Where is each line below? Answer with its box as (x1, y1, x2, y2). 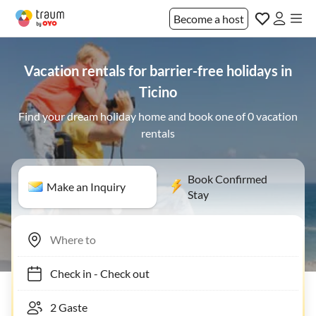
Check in (43, 266, 85, 280)
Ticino (139, 83, 177, 100)
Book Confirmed (188, 172, 267, 186)
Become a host (174, 11, 244, 25)
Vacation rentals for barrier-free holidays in (24, 62, 292, 79)
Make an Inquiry (47, 180, 126, 193)
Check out (93, 266, 142, 280)
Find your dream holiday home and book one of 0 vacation (18, 109, 298, 123)
